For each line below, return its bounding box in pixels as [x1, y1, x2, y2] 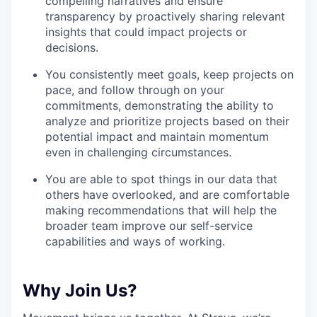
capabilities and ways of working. [45, 234, 225, 248]
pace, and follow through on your [45, 82, 224, 97]
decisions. [45, 40, 98, 54]
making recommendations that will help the [45, 202, 277, 217]
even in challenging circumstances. [45, 144, 231, 159]
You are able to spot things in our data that [45, 171, 277, 186]
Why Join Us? [23, 279, 137, 301]
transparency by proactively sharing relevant [45, 8, 285, 23]
